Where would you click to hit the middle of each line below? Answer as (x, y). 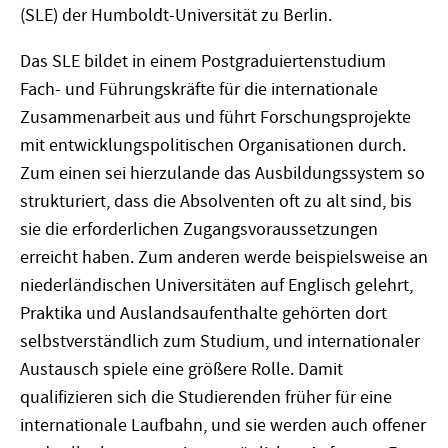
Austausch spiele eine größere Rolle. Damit (181, 370)
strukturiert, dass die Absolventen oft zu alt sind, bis (216, 202)
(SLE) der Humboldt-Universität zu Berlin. (176, 16)
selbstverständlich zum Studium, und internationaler (220, 342)
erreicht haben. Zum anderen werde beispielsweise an (224, 258)
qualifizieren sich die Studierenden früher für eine (206, 398)
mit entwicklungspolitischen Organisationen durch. (213, 146)
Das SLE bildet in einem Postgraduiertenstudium (203, 62)
